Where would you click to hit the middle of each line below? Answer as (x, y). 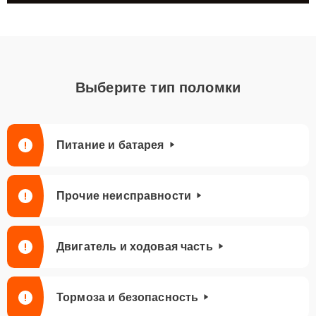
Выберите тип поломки (158, 87)
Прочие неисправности (124, 196)
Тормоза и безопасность (128, 297)
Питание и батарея (110, 145)
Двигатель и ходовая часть (135, 247)
